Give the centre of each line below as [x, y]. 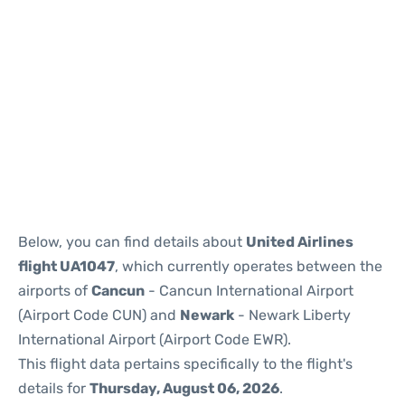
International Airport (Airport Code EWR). [155, 339]
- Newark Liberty [292, 315]
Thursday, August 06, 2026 [184, 388]
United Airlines [300, 242]
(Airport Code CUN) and [99, 315]
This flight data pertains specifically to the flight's [185, 364]
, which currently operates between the [249, 266]
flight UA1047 [66, 266]
